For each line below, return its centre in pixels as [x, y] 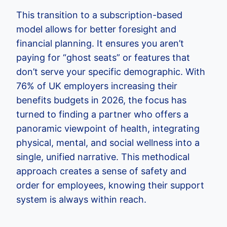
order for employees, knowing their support [110, 185]
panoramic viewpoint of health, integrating [108, 128]
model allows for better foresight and [96, 29]
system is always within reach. [81, 199]
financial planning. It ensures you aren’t [100, 43]
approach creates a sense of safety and [101, 171]
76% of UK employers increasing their [97, 86]
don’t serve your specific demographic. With [111, 72]
